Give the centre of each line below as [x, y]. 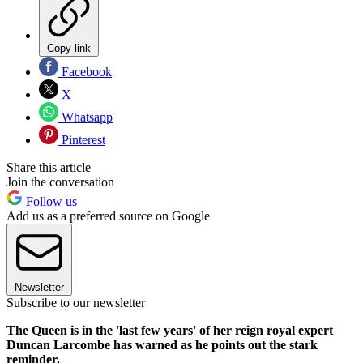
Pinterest [82, 140]
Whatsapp [85, 117]
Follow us [50, 202]
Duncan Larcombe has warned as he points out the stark [162, 345]
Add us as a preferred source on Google [108, 216]
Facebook [85, 72]
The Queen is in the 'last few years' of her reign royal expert [170, 331]
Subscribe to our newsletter [76, 303]
